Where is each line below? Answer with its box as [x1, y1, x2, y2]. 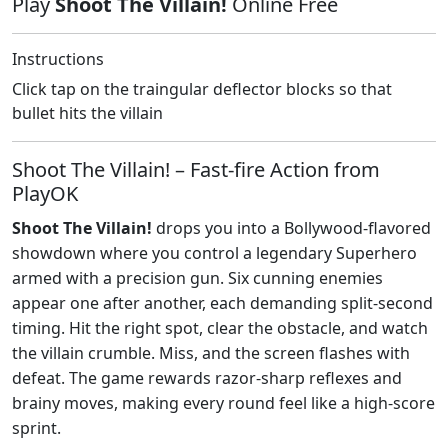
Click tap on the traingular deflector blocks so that [12, 77, 392, 100]
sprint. [12, 416, 61, 439]
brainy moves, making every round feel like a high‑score [12, 391, 435, 414]
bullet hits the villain [12, 101, 163, 124]
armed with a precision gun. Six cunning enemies [12, 266, 383, 289]
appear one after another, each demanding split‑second [12, 291, 433, 314]
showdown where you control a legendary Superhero [12, 241, 417, 264]
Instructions [12, 47, 104, 70]
